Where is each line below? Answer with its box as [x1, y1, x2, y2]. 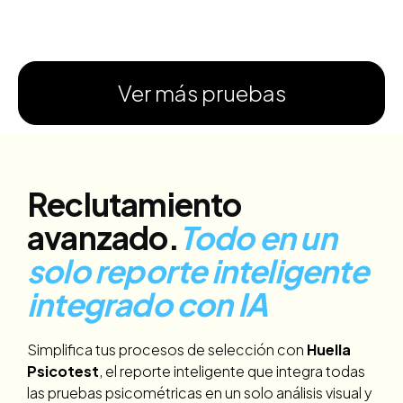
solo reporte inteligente [27, 251, 368, 291]
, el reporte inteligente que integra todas [99, 362, 365, 381]
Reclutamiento [27, 184, 242, 225]
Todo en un [178, 218, 336, 258]
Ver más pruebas [117, 79, 286, 107]
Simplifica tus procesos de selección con [27, 340, 307, 360]
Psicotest [27, 362, 99, 381]
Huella [307, 340, 351, 360]
